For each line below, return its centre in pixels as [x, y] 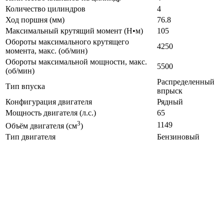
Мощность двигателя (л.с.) [51, 113]
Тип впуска [25, 86]
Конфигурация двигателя [49, 102]
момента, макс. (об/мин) [46, 51]
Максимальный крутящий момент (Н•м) [74, 31]
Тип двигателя [30, 137]
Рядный [170, 102]
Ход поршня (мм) [35, 20]
